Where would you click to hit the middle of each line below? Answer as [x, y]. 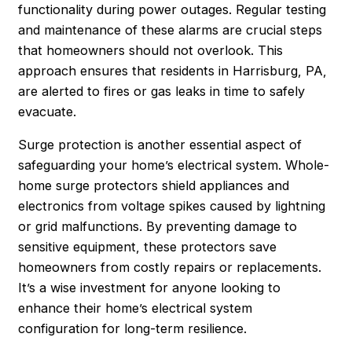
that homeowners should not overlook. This [151, 50]
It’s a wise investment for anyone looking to [150, 288]
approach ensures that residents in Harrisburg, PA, [173, 70]
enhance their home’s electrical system [136, 308]
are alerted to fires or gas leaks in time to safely [162, 91]
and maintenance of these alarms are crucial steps [170, 29]
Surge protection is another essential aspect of [160, 145]
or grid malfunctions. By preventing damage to [158, 227]
